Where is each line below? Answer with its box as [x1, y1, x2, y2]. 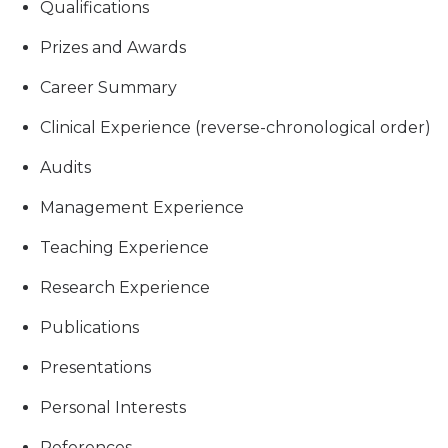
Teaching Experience [40, 238, 209, 258]
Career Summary [40, 78, 177, 98]
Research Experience [40, 278, 210, 298]
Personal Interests [40, 398, 186, 418]
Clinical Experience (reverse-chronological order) [40, 118, 431, 138]
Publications [40, 318, 139, 338]
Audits [40, 158, 91, 178]
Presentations [40, 358, 151, 378]
